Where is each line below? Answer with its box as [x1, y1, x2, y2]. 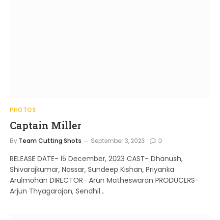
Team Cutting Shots [19, 137, 82, 145]
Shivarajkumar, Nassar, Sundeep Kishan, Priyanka [10, 165, 174, 174]
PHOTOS [10, 106, 36, 114]
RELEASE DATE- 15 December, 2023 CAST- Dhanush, [10, 154, 183, 164]
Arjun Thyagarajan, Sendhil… [10, 186, 105, 196]
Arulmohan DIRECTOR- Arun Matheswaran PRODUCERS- [10, 175, 199, 185]
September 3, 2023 [91, 137, 145, 145]
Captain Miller [10, 119, 81, 132]
